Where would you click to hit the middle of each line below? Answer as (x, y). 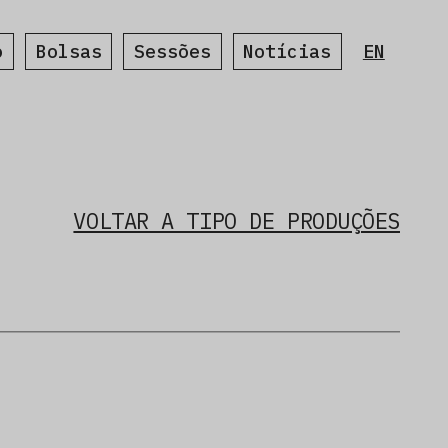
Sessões (173, 51)
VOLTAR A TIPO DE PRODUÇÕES (236, 221)
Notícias (287, 51)
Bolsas (68, 51)
